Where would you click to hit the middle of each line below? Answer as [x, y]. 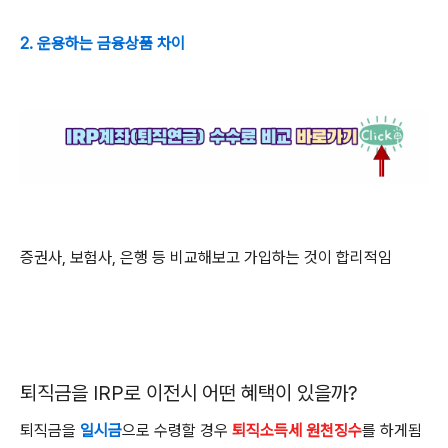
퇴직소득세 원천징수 [297, 430]
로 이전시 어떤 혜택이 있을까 [236, 393]
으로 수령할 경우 [177, 430]
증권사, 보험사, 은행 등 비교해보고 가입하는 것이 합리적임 [206, 257]
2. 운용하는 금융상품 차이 [102, 43]
